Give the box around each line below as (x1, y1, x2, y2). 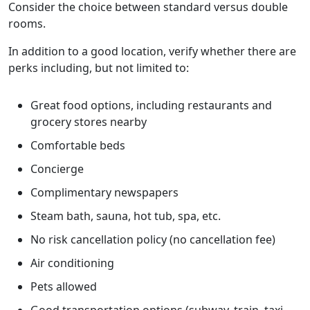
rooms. (8, 15, 46, 31)
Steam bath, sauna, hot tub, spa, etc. (30, 208, 221, 224)
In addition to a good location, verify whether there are (8, 43, 296, 59)
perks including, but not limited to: (8, 60, 189, 75)
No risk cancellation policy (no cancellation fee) (30, 231, 275, 247)
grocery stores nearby (30, 113, 147, 129)
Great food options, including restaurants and (30, 97, 272, 113)
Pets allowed (30, 278, 97, 294)
